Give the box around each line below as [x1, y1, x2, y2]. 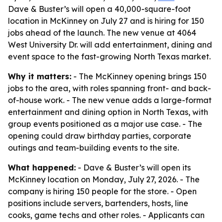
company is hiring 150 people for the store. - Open [8, 186, 197, 196]
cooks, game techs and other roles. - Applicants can [8, 210, 205, 220]
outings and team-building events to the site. [8, 143, 179, 153]
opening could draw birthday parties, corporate [8, 131, 191, 141]
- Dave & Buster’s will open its [76, 163, 191, 172]
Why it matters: [8, 71, 71, 81]
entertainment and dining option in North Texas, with [8, 107, 208, 117]
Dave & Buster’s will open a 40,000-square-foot [8, 4, 191, 14]
